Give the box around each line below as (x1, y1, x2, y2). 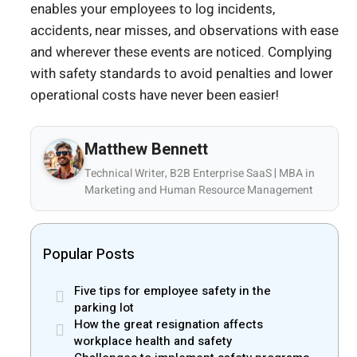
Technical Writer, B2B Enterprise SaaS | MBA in (84, 165, 315, 182)
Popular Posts (43, 244, 135, 266)
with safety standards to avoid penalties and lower (30, 63, 333, 84)
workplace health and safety (74, 332, 232, 351)
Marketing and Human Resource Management (84, 182, 313, 199)
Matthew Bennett (84, 138, 208, 162)
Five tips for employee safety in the (74, 282, 271, 300)
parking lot (74, 299, 134, 317)
